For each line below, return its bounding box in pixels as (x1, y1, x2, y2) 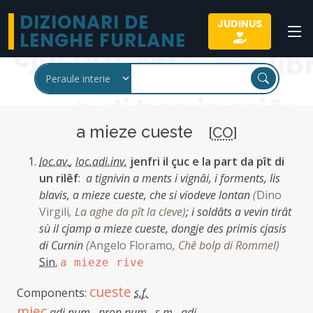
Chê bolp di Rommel (178, 238, 276, 253)
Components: (17, 285, 89, 300)
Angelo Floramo (89, 238, 173, 253)
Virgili (39, 204, 69, 219)
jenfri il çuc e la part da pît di (130, 154, 284, 169)
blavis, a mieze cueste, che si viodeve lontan (39, 187, 253, 203)
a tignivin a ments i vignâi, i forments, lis (86, 170, 280, 186)
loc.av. (39, 154, 70, 169)
